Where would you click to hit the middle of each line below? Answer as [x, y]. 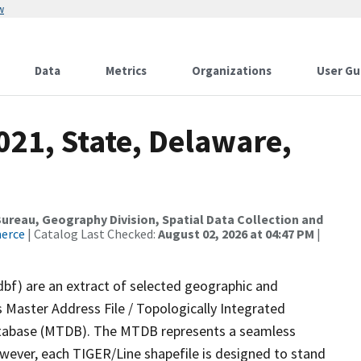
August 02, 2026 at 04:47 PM [236, 234]
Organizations [232, 71]
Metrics [126, 71]
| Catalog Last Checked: [91, 234]
